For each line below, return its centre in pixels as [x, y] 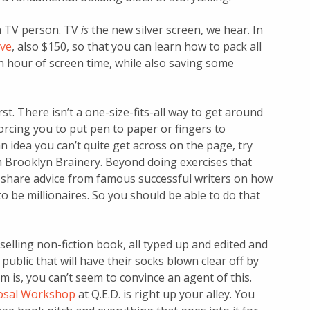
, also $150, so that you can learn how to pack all [137, 47]
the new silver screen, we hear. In [176, 30]
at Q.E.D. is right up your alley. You [165, 294]
